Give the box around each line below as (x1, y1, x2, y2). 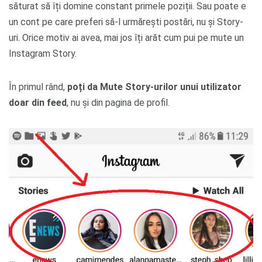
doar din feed (9, 96, 67, 108)
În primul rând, (9, 81, 67, 92)
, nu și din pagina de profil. (67, 96, 170, 108)
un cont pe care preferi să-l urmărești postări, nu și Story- (9, 16, 243, 27)
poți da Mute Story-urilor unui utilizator (67, 81, 242, 92)
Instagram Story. (9, 47, 77, 59)
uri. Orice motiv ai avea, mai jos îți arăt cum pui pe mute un (9, 32, 244, 43)
